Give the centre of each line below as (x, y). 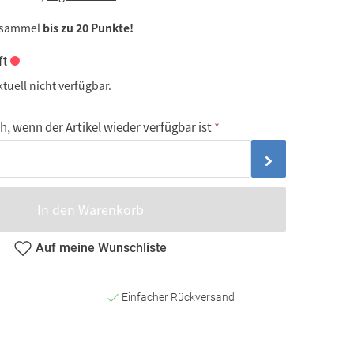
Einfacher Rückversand (177, 297)
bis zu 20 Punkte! (88, 28)
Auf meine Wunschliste (101, 247)
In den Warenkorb (90, 210)
